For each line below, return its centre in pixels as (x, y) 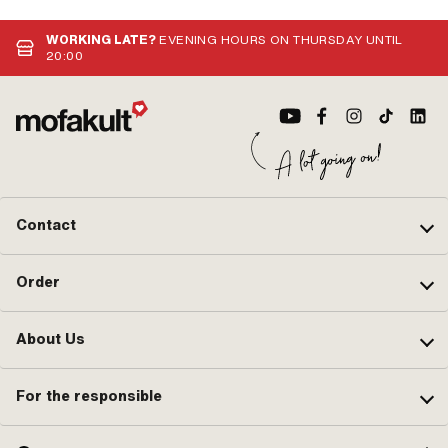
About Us (50, 339)
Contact (46, 225)
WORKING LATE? (101, 39)
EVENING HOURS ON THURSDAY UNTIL (279, 39)
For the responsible (89, 396)
